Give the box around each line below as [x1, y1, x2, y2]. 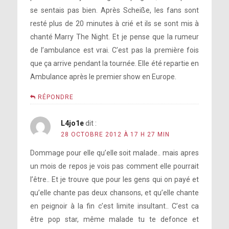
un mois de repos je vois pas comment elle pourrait [30, 162, 199, 171]
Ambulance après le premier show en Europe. [30, 73, 176, 81]
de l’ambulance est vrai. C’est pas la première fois [30, 46, 199, 55]
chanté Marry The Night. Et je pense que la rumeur [30, 33, 199, 41]
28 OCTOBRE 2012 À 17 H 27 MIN [60, 131, 170, 139]
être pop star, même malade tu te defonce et [30, 215, 199, 224]
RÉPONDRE [37, 94, 74, 101]
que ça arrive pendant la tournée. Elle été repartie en [30, 59, 199, 68]
